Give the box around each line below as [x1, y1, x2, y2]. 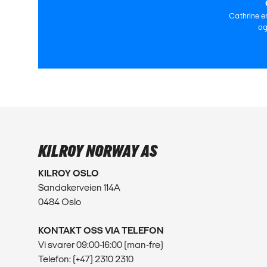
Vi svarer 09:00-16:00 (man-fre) [38, 239, 163, 250]
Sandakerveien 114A [38, 182, 120, 193]
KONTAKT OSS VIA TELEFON [38, 225, 164, 235]
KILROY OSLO [38, 167, 99, 178]
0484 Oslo [38, 196, 81, 207]
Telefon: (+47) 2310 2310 [38, 253, 133, 264]
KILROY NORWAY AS [38, 141, 157, 162]
